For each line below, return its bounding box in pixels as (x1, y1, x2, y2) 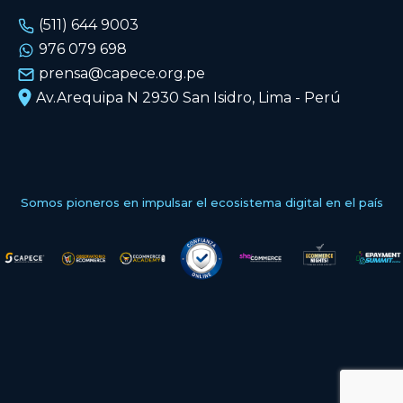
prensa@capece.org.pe (39, 65, 205, 83)
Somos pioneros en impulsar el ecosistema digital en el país (20, 195, 383, 210)
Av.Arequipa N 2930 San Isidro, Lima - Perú (36, 89, 341, 107)
